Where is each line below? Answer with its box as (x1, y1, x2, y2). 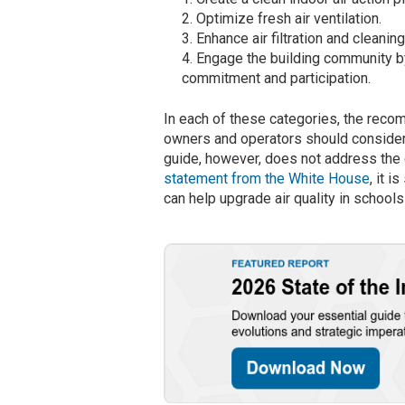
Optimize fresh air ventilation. (196, 10, 382, 27)
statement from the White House (164, 170, 371, 187)
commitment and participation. (182, 70, 372, 87)
